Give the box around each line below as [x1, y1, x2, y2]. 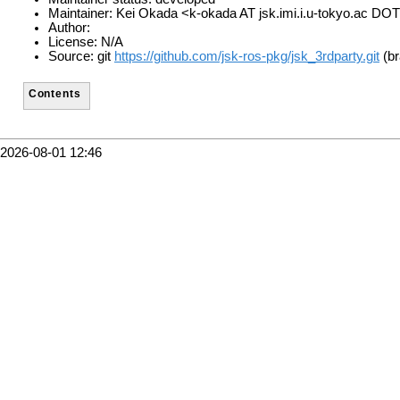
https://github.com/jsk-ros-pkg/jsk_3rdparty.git [114, 49, 379, 64]
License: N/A [48, 35, 123, 50]
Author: [48, 21, 90, 36]
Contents [28, 87, 81, 99]
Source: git [48, 49, 114, 64]
